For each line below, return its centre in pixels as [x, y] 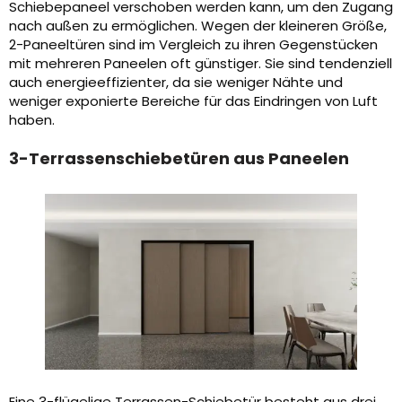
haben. [32, 120]
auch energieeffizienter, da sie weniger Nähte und [176, 83]
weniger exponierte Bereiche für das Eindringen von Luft [193, 101]
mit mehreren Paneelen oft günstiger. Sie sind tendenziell [201, 64]
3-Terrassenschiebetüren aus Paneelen [179, 159]
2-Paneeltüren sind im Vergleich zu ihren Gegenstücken [193, 45]
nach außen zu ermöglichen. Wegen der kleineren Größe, [198, 26]
